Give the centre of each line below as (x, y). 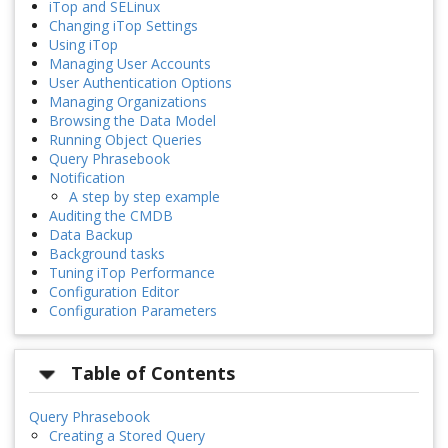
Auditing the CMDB (111, 216)
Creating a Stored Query (127, 435)
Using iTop (83, 45)
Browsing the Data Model (132, 121)
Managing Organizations (128, 102)
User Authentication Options (140, 83)
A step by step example (144, 197)
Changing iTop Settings (123, 26)
